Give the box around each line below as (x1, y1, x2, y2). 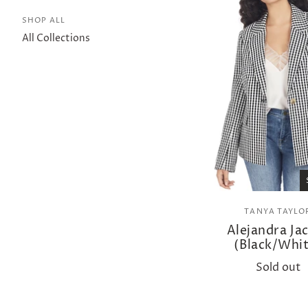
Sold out (255, 259, 300, 275)
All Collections (22, 32, 90, 45)
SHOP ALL (22, 15, 65, 26)
